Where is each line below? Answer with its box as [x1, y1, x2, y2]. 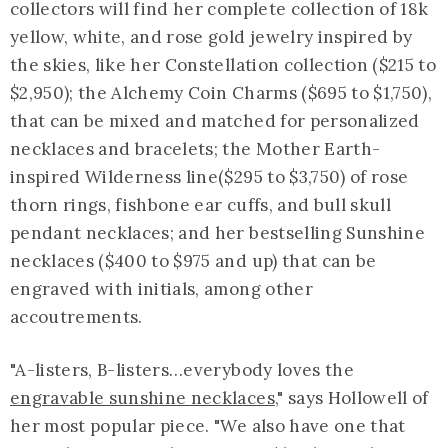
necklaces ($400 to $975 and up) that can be [10, 250, 377, 273]
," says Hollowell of [274, 387, 429, 410]
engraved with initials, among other [10, 278, 313, 301]
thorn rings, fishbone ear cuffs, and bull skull [10, 194, 391, 217]
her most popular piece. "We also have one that [10, 415, 406, 438]
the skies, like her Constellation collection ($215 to [10, 54, 437, 77]
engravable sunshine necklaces [10, 387, 275, 410]
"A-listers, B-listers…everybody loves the [10, 359, 354, 382]
